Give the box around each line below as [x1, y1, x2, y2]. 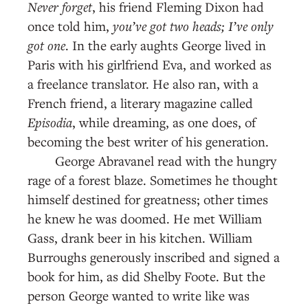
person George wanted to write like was [27, 286, 250, 304]
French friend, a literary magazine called [27, 93, 253, 111]
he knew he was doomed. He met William [27, 209, 262, 227]
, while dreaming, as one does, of [72, 113, 256, 131]
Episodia [27, 113, 72, 131]
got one [27, 36, 65, 54]
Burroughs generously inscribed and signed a [27, 247, 280, 265]
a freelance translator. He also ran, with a [27, 74, 258, 92]
